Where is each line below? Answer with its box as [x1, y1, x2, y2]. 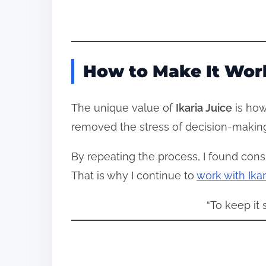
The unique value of [71, 101, 176, 114]
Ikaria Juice [176, 101, 232, 114]
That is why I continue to [71, 169, 197, 182]
